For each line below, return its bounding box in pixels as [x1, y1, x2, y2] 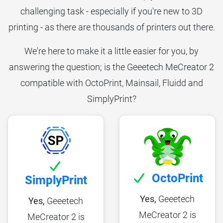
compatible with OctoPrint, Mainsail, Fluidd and [20, 77, 203, 88]
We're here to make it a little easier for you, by [24, 45, 199, 56]
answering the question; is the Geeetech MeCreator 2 [9, 61, 214, 72]
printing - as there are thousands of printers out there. [8, 21, 215, 32]
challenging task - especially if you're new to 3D [20, 5, 203, 16]
